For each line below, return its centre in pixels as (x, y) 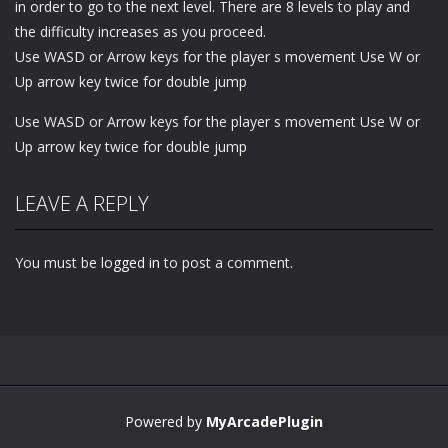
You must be (58, 262)
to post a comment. (226, 262)
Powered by (165, 421)
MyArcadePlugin (264, 421)
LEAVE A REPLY (82, 203)
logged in (130, 262)
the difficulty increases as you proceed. (140, 31)
